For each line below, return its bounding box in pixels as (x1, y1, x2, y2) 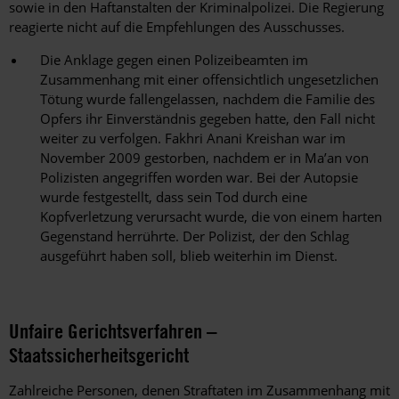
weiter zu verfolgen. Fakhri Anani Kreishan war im (40, 129, 346, 148)
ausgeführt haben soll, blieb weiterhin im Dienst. (40, 247, 338, 265)
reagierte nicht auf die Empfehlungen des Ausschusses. (9, 18, 345, 37)
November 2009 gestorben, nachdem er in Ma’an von (40, 149, 369, 167)
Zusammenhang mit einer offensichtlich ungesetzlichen (40, 70, 379, 89)
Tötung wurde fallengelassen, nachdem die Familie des (40, 90, 375, 109)
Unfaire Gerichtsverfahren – (9, 318, 217, 345)
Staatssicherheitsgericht (9, 342, 189, 369)
